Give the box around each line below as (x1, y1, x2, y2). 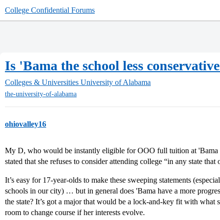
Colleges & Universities (5, 78, 79, 86)
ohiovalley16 (5, 120, 46, 129)
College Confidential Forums (5, 6, 95, 14)
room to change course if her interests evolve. (5, 208, 145, 217)
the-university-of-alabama (5, 90, 77, 98)
